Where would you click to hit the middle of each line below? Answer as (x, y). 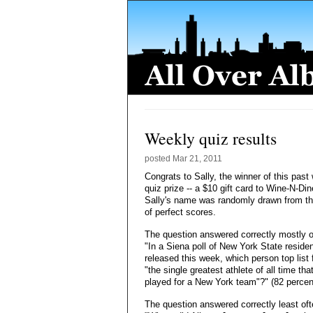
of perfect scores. (180, 212)
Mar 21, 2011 (197, 159)
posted (159, 159)
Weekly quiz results (211, 138)
